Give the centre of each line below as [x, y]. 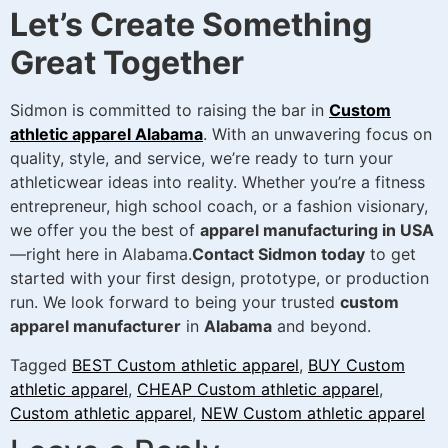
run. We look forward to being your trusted [175, 302]
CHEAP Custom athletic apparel [258, 388]
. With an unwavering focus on [317, 134]
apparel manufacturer [95, 326]
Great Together [127, 63]
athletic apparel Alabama [106, 134]
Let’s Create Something [191, 25]
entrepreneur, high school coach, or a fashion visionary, [219, 206]
